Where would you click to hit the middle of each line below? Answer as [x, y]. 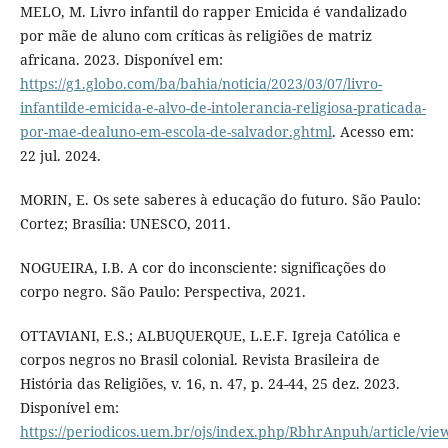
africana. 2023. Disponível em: [121, 60]
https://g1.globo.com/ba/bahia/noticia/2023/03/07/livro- [200, 84]
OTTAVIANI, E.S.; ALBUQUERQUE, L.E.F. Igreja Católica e [210, 336]
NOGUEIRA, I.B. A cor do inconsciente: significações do [202, 268]
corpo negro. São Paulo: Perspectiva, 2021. [162, 292]
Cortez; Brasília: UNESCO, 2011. [125, 224]
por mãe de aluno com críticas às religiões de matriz [195, 36]
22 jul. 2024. [60, 156]
